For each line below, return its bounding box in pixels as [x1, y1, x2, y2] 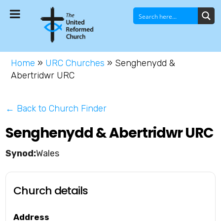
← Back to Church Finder [5, 103, 107, 114]
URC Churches [45, 58, 105, 69]
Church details [13, 183, 88, 199]
